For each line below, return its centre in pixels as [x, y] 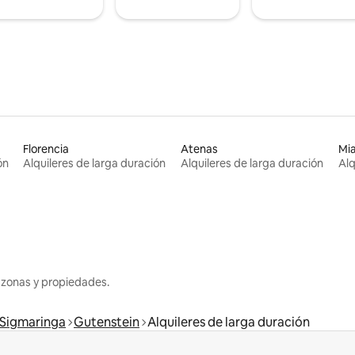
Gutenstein [107, 322]
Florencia [46, 149]
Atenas [199, 149]
